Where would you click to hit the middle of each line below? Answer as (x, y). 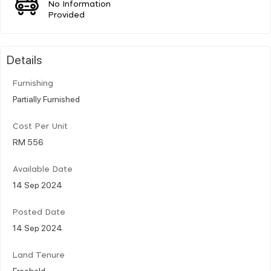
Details (24, 59)
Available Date (43, 169)
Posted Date (39, 212)
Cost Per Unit (40, 126)
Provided (67, 15)
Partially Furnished (46, 98)
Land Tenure (39, 255)
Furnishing (33, 83)
